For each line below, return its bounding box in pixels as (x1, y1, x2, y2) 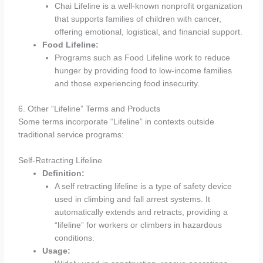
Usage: (42, 246, 71, 255)
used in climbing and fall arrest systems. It (54, 194, 210, 204)
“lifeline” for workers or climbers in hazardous (54, 220, 222, 230)
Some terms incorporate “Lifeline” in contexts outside (18, 117, 215, 126)
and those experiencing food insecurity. (54, 79, 200, 89)
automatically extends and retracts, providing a (54, 207, 228, 217)
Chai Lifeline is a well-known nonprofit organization (54, 2, 242, 11)
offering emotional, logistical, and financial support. (54, 28, 242, 37)
